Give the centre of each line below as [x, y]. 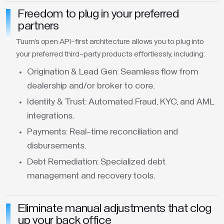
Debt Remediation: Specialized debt [96, 162]
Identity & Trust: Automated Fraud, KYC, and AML [121, 102]
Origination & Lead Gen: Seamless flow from [112, 72]
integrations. [50, 116]
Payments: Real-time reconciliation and [102, 132]
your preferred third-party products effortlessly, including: [111, 54]
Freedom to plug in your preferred [98, 14]
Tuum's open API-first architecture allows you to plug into [110, 41]
